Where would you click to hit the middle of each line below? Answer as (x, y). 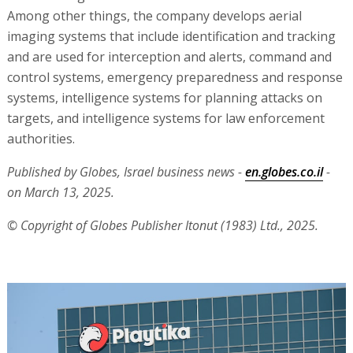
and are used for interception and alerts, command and (169, 56)
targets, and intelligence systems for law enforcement (165, 118)
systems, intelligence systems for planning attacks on (164, 97)
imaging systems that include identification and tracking (171, 36)
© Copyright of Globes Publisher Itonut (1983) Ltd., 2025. (162, 225)
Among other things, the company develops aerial (154, 15)
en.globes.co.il (284, 171)
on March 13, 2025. (60, 192)
